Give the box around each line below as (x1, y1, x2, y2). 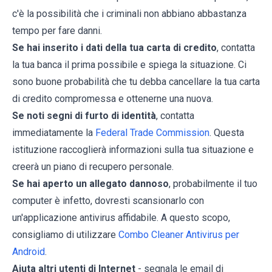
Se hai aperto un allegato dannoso (12, 178, 169, 190)
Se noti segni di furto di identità (12, 110, 156, 122)
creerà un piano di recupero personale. (12, 161, 174, 173)
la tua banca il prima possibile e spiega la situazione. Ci (12, 59, 246, 71)
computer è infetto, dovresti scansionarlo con (12, 195, 204, 207)
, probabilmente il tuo (169, 178, 257, 190)
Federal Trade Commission (95, 127, 209, 139)
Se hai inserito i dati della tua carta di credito (12, 42, 217, 54)
